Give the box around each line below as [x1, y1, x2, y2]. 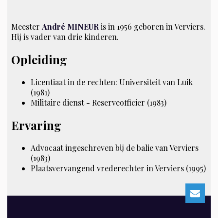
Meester [11, 21, 42, 32]
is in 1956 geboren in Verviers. [99, 21, 206, 32]
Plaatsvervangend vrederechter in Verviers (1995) [31, 163, 206, 173]
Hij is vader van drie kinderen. [11, 31, 119, 42]
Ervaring [11, 117, 62, 133]
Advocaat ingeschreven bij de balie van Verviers [31, 142, 199, 153]
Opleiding [11, 51, 68, 67]
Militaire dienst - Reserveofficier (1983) [31, 97, 167, 108]
